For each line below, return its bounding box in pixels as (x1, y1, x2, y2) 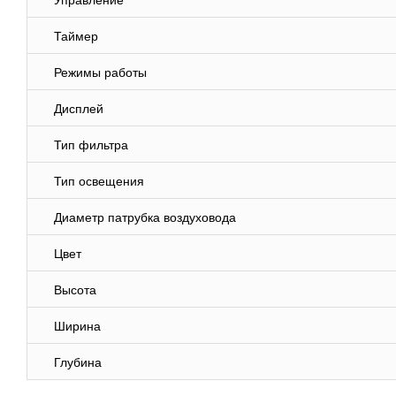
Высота (54, 283, 96, 298)
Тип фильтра (54, 138, 128, 153)
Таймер (54, 29, 98, 44)
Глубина (54, 355, 102, 370)
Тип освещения (54, 174, 144, 189)
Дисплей (54, 102, 103, 117)
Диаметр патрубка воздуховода (54, 210, 236, 225)
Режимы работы (54, 65, 147, 80)
